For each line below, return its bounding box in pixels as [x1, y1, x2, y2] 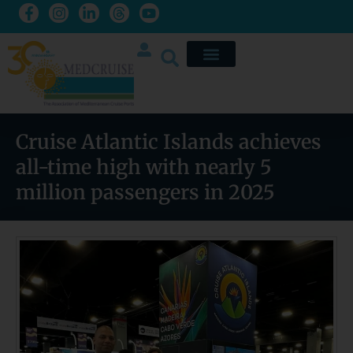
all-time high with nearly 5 [16, 154, 272, 180]
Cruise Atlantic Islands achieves [16, 129, 321, 155]
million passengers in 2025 [16, 180, 275, 206]
